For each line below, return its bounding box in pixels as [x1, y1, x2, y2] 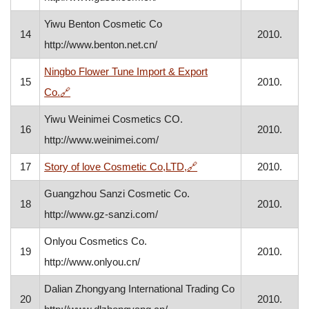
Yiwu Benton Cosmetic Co [44, 18, 163, 30]
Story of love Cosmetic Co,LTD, [44, 161, 188, 172]
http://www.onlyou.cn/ [44, 256, 141, 268]
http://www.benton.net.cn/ [44, 39, 158, 50]
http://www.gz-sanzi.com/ [44, 208, 159, 220]
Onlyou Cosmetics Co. [44, 235, 148, 247]
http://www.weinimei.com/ [44, 134, 159, 146]
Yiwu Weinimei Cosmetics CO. [44, 113, 183, 125]
